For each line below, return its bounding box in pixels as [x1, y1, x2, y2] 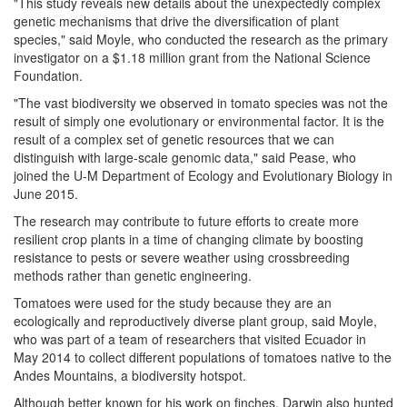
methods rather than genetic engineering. [14, 266, 252, 284]
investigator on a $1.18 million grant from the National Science [14, 48, 371, 66]
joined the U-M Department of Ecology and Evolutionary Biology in [14, 166, 392, 184]
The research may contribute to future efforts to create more [14, 212, 359, 230]
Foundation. [14, 66, 83, 84]
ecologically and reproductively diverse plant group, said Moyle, [14, 312, 377, 330]
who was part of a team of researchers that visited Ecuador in [14, 330, 366, 348]
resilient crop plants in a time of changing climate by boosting [14, 230, 363, 248]
